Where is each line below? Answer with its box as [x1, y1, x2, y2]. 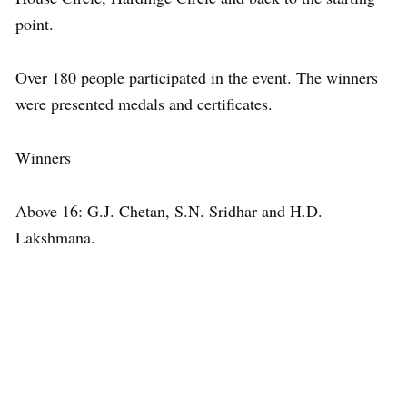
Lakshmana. [15, 225, 95, 248]
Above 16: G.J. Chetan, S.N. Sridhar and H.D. [15, 199, 323, 222]
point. [15, 12, 54, 35]
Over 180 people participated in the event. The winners [15, 65, 378, 88]
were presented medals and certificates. [15, 92, 273, 114]
